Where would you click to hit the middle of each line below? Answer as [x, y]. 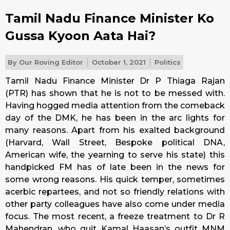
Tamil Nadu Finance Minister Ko [110, 18]
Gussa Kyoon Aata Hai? [80, 36]
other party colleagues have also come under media [115, 204]
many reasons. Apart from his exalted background [115, 130]
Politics [168, 62]
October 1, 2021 [119, 62]
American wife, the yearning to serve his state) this [115, 155]
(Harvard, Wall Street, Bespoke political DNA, [115, 143]
